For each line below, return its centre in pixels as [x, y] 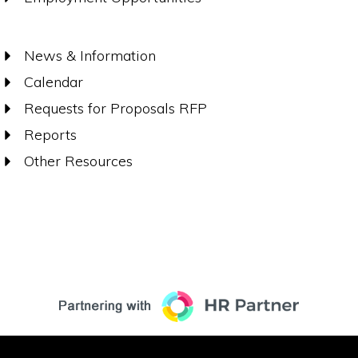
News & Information [90, 56]
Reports [50, 135]
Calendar [54, 82]
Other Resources [78, 161]
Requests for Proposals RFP [115, 109]
